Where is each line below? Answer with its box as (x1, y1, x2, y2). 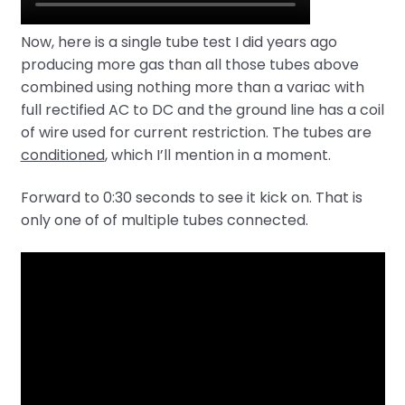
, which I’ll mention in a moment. (104, 144, 331, 165)
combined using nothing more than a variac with (20, 76, 364, 98)
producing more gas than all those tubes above (20, 53, 359, 75)
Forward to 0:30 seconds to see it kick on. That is (20, 187, 363, 209)
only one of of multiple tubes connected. (20, 210, 308, 231)
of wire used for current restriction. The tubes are (20, 121, 372, 143)
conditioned (20, 144, 105, 165)
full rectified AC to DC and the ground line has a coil (20, 99, 384, 120)
